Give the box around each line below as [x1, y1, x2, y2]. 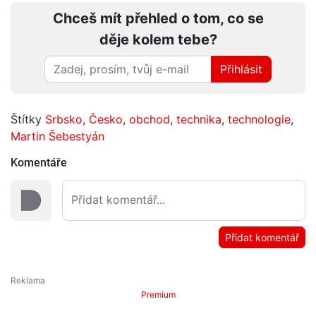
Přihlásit [220, 61, 262, 76]
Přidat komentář [225, 231, 299, 243]
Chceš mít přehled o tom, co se [52, 9, 264, 27]
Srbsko [45, 111, 83, 126]
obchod [129, 111, 170, 126]
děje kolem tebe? [99, 30, 217, 48]
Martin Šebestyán [11, 128, 104, 143]
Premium [140, 288, 176, 300]
